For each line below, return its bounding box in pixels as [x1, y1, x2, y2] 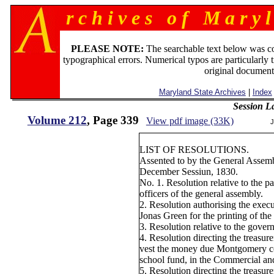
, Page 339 [86, 114, 139, 127]
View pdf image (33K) [146, 116, 234, 126]
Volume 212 [27, 114, 87, 127]
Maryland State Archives [158, 87, 246, 97]
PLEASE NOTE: [71, 43, 144, 54]
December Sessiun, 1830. [139, 166, 238, 177]
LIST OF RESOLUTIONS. [139, 144, 249, 155]
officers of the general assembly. [139, 188, 263, 199]
